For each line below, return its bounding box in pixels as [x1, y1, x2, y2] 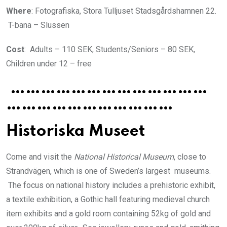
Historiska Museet [6, 123, 145, 139]
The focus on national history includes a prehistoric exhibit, [6, 180, 215, 190]
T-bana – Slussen [6, 20, 69, 30]
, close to [174, 152, 206, 162]
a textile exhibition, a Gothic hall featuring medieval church [6, 194, 210, 204]
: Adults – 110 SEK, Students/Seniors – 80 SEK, [24, 44, 195, 54]
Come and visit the [6, 152, 74, 162]
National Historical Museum [74, 152, 174, 162]
